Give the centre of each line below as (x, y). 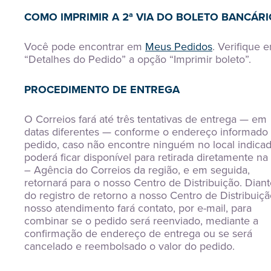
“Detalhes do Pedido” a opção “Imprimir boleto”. (138, 59)
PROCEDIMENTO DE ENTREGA (102, 90)
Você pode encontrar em (85, 47)
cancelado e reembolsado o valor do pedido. (129, 246)
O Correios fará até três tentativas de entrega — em (145, 119)
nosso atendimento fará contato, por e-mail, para (138, 208)
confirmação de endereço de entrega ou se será (138, 233)
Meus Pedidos (179, 47)
